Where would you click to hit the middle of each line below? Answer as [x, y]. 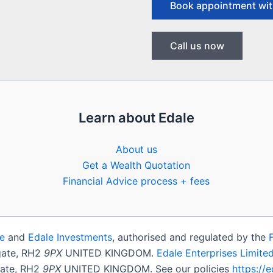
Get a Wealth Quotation [136, 165]
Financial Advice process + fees [136, 181]
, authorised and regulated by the [190, 237]
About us [136, 149]
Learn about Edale [136, 118]
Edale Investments [70, 237]
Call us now [197, 46]
